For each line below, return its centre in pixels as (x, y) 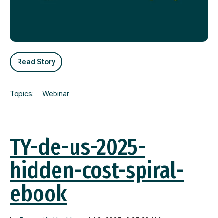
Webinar (55, 94)
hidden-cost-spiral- (97, 170)
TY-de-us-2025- (78, 147)
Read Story (36, 61)
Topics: (22, 94)
